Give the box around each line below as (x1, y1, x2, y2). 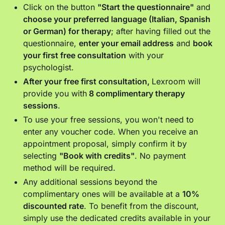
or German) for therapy (23, 26, 111, 36)
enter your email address (79, 38, 174, 48)
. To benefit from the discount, (84, 200, 199, 211)
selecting (23, 150, 60, 161)
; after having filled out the (111, 26, 211, 36)
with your (126, 50, 164, 60)
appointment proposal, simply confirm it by (23, 138, 187, 149)
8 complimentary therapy (87, 88, 185, 98)
